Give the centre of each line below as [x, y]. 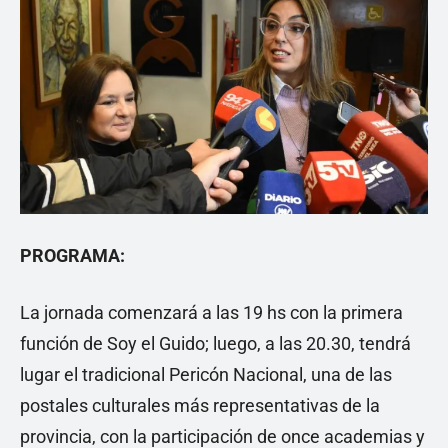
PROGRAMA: [72, 256]
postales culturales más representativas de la [200, 406]
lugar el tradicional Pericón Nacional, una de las [206, 375]
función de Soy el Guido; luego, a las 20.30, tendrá [215, 344]
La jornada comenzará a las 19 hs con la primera [211, 313]
